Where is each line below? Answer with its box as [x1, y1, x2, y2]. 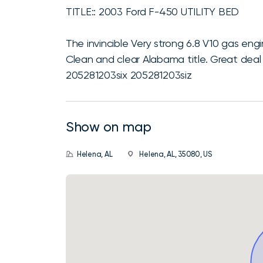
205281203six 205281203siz [66, 68, 192, 81]
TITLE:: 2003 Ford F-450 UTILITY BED [66, 5, 240, 18]
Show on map [66, 118, 152, 135]
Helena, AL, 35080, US [139, 149, 212, 159]
